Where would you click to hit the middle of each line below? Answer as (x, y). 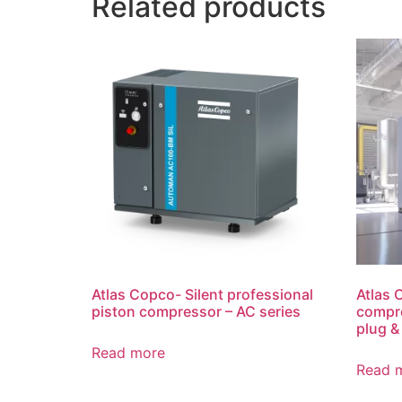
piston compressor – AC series (196, 311)
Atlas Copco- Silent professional (202, 294)
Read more (128, 352)
